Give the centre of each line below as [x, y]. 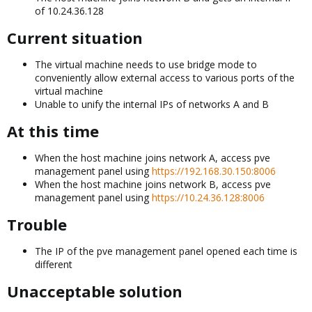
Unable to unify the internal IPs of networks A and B [152, 104]
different [54, 264]
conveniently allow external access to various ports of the [165, 78]
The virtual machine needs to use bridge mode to [146, 64]
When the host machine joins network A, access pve [153, 158]
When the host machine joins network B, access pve [153, 184]
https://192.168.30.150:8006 [214, 171]
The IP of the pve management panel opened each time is [166, 251]
